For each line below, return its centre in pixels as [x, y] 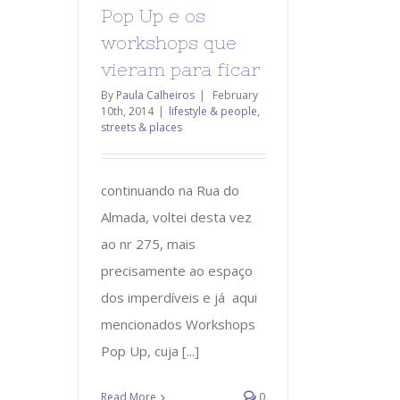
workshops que [169, 42]
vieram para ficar [180, 69]
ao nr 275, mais [148, 243]
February [235, 95]
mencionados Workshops [178, 324]
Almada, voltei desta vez [176, 217]
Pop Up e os [153, 15]
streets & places [142, 127]
